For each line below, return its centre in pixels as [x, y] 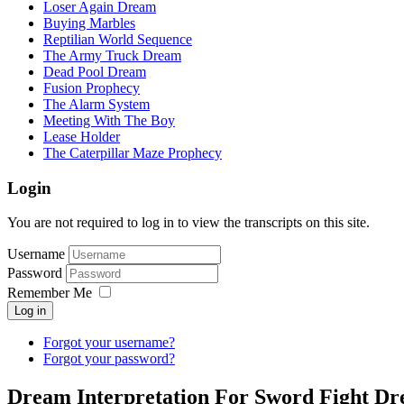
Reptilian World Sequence [118, 39]
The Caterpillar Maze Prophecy [133, 152]
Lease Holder [82, 136]
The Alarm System [96, 104]
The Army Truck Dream [112, 55]
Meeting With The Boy [109, 120]
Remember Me [50, 293]
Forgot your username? [109, 343]
